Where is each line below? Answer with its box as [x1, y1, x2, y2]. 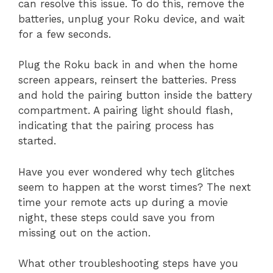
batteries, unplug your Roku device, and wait [18, 12, 245, 25]
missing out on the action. [18, 226, 151, 239]
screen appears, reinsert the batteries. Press [18, 74, 236, 87]
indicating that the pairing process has [18, 119, 214, 132]
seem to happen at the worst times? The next [18, 180, 251, 193]
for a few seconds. [18, 27, 111, 40]
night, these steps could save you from [18, 211, 215, 224]
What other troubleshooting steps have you [18, 257, 238, 270]
